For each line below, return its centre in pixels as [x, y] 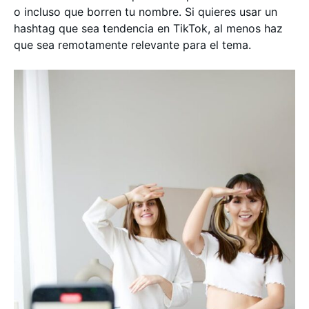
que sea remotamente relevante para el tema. [132, 44]
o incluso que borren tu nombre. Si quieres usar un [146, 11]
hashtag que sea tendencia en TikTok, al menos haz [148, 28]
